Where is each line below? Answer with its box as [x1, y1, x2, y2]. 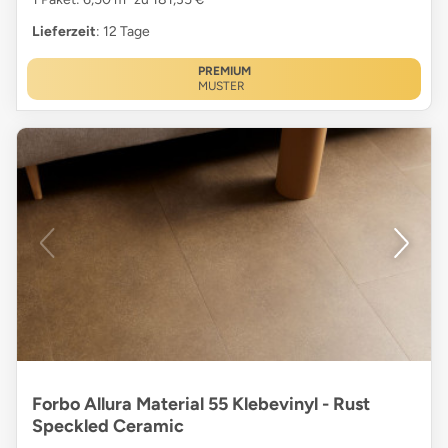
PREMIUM [197, 63, 251, 78]
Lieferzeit [32, 22, 96, 40]
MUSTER [197, 78, 245, 93]
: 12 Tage [96, 22, 150, 40]
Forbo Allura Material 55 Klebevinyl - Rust [32, 392, 370, 415]
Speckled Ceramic [32, 414, 184, 437]
